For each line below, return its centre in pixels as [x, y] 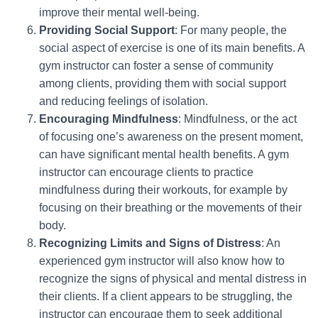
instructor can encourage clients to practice [146, 172]
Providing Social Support [107, 30]
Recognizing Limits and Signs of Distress [150, 243]
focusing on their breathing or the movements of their [170, 208]
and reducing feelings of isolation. [124, 101]
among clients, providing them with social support [163, 83]
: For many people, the [231, 30]
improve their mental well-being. [119, 12]
